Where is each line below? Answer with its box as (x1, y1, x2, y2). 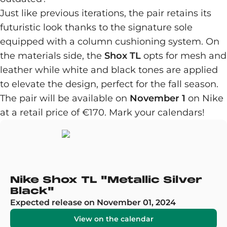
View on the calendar (73, 214, 154, 223)
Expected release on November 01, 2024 (10, 198, 176, 207)
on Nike (185, 93, 223, 104)
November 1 (130, 93, 185, 104)
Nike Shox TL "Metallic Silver (10, 174, 202, 185)
